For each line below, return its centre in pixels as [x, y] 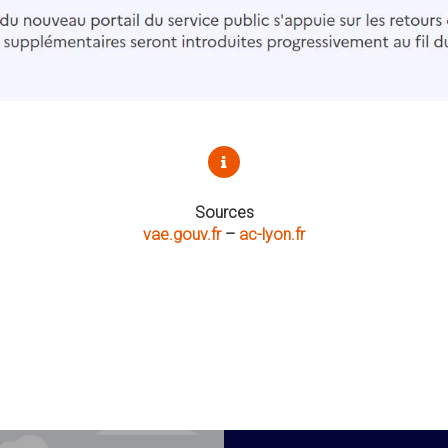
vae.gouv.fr [182, 235]
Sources [224, 213]
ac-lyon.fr [272, 235]
